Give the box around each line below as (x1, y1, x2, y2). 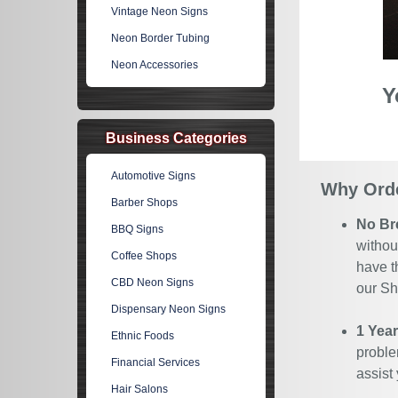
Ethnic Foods (111, 330, 175, 342)
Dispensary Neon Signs (111, 303, 227, 315)
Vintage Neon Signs (111, 5, 209, 18)
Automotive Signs (111, 170, 196, 182)
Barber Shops (111, 196, 179, 209)
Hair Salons (111, 383, 169, 395)
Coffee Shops (111, 250, 178, 262)
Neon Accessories (111, 59, 199, 71)
